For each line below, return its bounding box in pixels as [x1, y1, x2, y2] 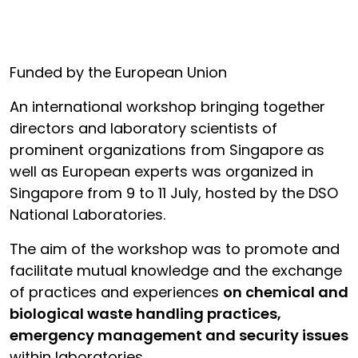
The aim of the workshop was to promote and [10, 239, 340, 259]
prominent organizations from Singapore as [10, 140, 324, 160]
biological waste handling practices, [10, 304, 281, 324]
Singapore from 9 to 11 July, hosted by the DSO [10, 183, 338, 203]
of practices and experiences [10, 282, 223, 302]
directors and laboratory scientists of [10, 118, 277, 138]
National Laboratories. [10, 205, 165, 225]
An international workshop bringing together [10, 97, 325, 117]
